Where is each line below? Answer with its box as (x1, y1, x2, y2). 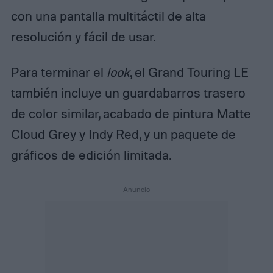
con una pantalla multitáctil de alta (10, 7, 206, 24)
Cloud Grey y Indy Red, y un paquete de (10, 126, 236, 142)
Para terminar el (10, 63, 107, 80)
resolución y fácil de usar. (10, 28, 155, 44)
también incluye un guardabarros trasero (10, 84, 246, 101)
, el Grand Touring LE (129, 63, 249, 80)
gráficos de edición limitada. (10, 146, 171, 163)
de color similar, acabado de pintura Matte (10, 105, 251, 121)
